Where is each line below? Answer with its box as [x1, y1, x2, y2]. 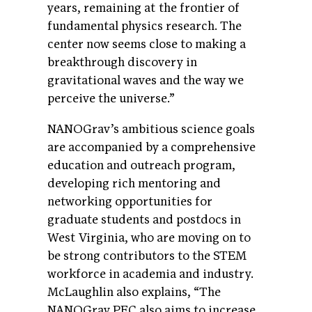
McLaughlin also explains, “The [47, 285, 221, 300]
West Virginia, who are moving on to [47, 231, 251, 246]
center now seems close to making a [47, 37, 246, 52]
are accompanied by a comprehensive [47, 140, 256, 155]
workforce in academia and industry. [47, 267, 253, 282]
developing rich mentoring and [47, 176, 221, 192]
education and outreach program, [47, 158, 235, 173]
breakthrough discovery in [47, 55, 197, 70]
